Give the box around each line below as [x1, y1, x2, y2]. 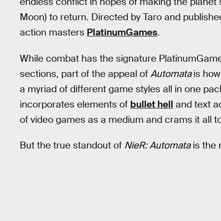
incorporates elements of [20, 98, 130, 110]
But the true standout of [20, 139, 124, 152]
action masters [20, 26, 87, 38]
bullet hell [130, 98, 173, 110]
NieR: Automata [124, 139, 190, 152]
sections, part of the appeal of [20, 67, 150, 80]
